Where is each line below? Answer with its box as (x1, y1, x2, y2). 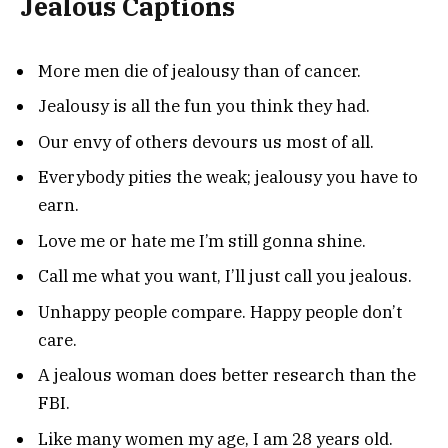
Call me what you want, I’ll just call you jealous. (38, 265, 412, 288)
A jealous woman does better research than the (38, 364, 416, 387)
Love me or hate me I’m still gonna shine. (38, 229, 366, 252)
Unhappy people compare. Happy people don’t (38, 300, 402, 323)
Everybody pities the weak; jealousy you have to (38, 166, 418, 189)
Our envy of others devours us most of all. (38, 130, 374, 153)
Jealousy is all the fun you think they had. (38, 95, 370, 118)
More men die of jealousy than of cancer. (38, 59, 361, 82)
